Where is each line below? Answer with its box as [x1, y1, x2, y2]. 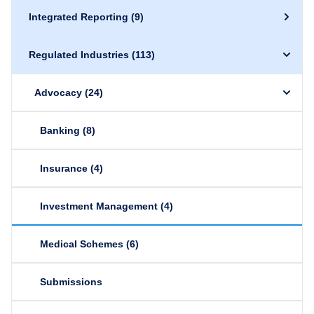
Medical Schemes [40, 238, 123, 250]
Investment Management [40, 200, 158, 212]
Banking [40, 125, 80, 136]
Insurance [40, 163, 88, 174]
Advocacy [34, 87, 82, 98]
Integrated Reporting [29, 11, 128, 22]
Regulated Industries [29, 49, 129, 60]
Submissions [40, 276, 102, 287]
